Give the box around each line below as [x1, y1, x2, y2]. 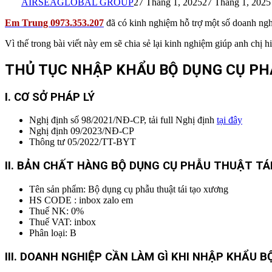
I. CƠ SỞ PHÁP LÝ [5, 90, 95, 104]
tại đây [217, 115, 242, 126]
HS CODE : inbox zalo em [29, 194, 133, 205]
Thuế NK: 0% [29, 205, 84, 216]
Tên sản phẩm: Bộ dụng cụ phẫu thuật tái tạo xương [29, 183, 228, 194]
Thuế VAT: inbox [29, 216, 96, 227]
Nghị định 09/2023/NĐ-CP [29, 126, 134, 137]
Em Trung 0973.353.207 [5, 17, 104, 28]
